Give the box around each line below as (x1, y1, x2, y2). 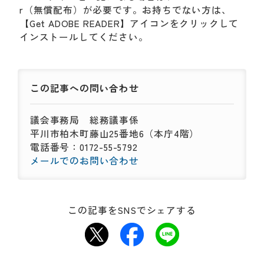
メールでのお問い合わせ (30, 154, 139, 167)
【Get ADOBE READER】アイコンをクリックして (19, 16, 239, 30)
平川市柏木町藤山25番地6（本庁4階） (30, 127, 200, 140)
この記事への (30, 81, 90, 95)
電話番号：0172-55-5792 (30, 140, 138, 154)
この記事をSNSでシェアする (68, 203, 196, 217)
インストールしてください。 (19, 30, 148, 44)
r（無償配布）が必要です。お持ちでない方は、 (19, 3, 232, 16)
